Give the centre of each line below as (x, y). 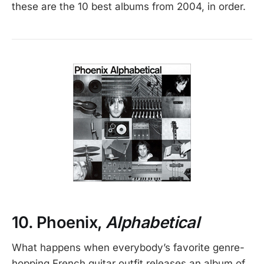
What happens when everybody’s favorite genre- (128, 247)
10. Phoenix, (59, 223)
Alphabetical (152, 223)
